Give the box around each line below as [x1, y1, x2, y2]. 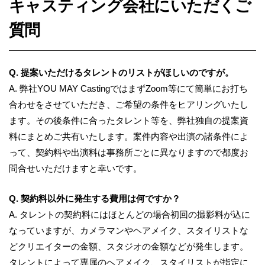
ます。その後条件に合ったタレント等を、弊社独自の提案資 [9, 115, 248, 125]
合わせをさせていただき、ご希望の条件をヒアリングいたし [9, 99, 248, 109]
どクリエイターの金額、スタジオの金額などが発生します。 [9, 241, 248, 251]
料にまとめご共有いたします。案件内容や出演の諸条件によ [9, 131, 248, 141]
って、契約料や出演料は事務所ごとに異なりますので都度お [9, 147, 248, 157]
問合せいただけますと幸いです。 [9, 163, 142, 173]
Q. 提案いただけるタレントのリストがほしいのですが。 [9, 67, 234, 77]
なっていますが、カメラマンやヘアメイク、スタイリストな [9, 225, 248, 235]
